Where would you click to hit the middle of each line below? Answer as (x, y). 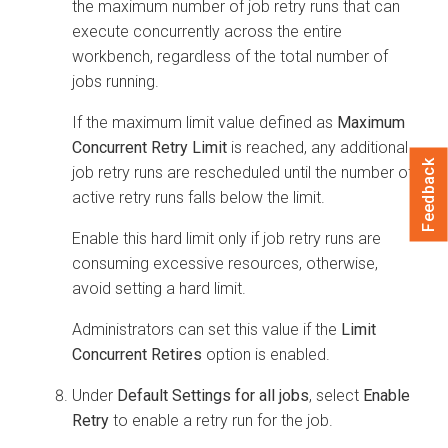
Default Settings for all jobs (213, 395)
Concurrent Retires (137, 354)
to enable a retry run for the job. (221, 420)
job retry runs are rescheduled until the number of (242, 172)
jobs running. (115, 81)
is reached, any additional (317, 147)
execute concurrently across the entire (207, 31)
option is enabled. (266, 354)
